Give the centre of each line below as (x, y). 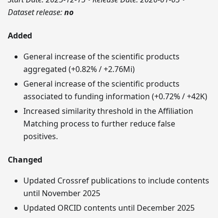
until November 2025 (62, 193)
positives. (41, 136)
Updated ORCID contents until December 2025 (109, 208)
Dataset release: (36, 12)
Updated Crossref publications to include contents (116, 180)
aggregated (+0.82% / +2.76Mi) (79, 69)
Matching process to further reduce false (99, 123)
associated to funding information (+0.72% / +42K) (115, 96)
